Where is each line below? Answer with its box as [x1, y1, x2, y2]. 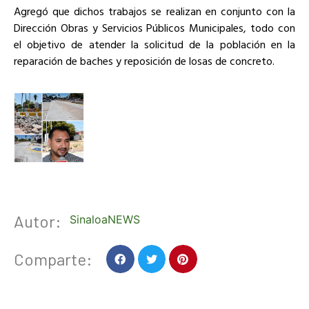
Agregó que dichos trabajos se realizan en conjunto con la [14, 2, 295, 19]
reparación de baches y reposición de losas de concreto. [14, 52, 275, 69]
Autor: [14, 210, 61, 231]
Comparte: [14, 248, 92, 269]
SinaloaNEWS [70, 212, 140, 227]
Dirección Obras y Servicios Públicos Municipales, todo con [14, 19, 295, 36]
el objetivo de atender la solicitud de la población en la [14, 35, 295, 52]
